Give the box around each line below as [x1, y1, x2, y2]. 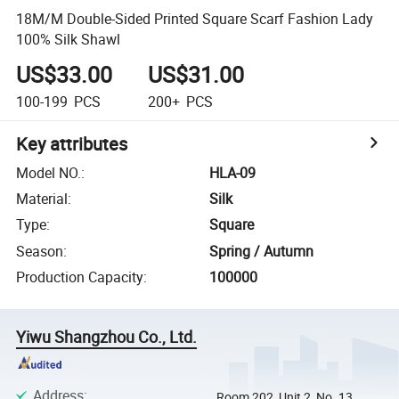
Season [16, 240, 64, 261]
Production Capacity [16, 267, 144, 288]
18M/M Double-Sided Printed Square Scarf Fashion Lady [16, 8, 374, 28]
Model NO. [16, 162, 82, 183]
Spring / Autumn [209, 240, 314, 261]
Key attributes [16, 131, 128, 156]
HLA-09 [209, 162, 256, 183]
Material [16, 189, 69, 209]
